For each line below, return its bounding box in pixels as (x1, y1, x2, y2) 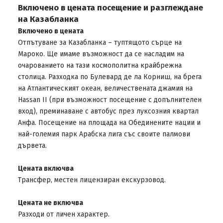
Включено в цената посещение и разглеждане (17, 2, 203, 12)
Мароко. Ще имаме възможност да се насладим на (17, 50, 184, 58)
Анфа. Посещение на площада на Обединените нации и (17, 118, 201, 127)
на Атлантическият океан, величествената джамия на (17, 84, 193, 93)
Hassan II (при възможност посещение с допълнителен (17, 96, 202, 104)
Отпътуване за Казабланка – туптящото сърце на (17, 38, 182, 47)
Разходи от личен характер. (17, 210, 110, 219)
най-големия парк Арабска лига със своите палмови (17, 130, 190, 138)
